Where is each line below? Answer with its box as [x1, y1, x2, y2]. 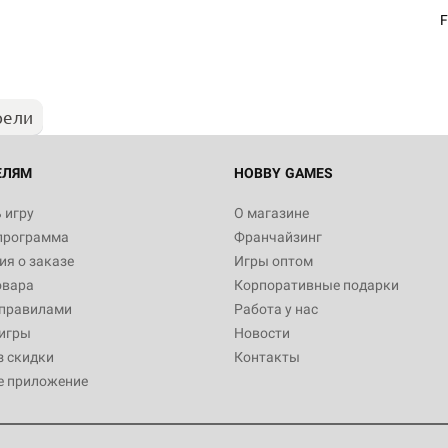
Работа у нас [234, 301, 318, 317]
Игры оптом [234, 253, 313, 269]
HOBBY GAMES [234, 165, 333, 181]
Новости [234, 325, 290, 341]
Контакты [234, 349, 300, 365]
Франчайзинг [234, 229, 322, 245]
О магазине [234, 205, 309, 221]
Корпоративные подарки [234, 277, 399, 293]
